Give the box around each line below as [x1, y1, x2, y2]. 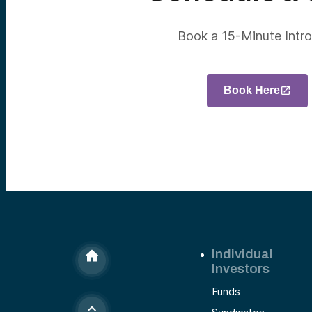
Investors [212, 261, 270, 276]
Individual [212, 247, 273, 262]
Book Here [224, 84, 281, 97]
